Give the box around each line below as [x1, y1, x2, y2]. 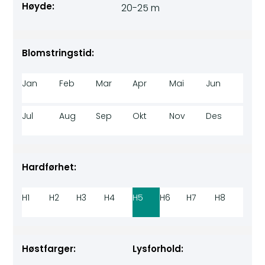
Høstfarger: [22, 243, 76, 256]
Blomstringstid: [22, 47, 95, 60]
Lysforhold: [132, 243, 183, 256]
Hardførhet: [22, 161, 77, 174]
